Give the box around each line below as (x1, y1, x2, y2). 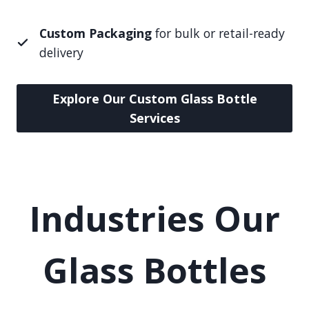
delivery (39, 44, 83, 61)
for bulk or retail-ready (151, 25, 285, 41)
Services (129, 110, 180, 127)
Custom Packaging (39, 25, 152, 41)
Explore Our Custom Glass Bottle (52, 90, 257, 108)
